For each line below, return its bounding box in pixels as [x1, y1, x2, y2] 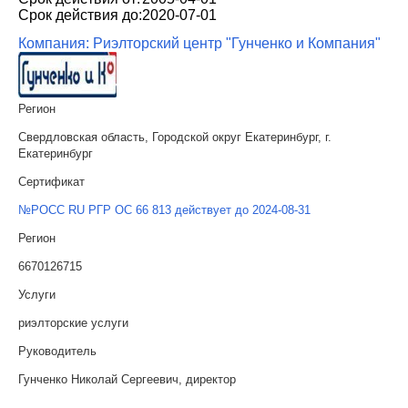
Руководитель [18, 344, 97, 358]
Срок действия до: [18, 7, 142, 23]
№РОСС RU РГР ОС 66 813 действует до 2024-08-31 [18, 203, 311, 217]
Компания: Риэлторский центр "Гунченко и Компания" [18, 36, 381, 51]
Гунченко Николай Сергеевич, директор [18, 372, 236, 386]
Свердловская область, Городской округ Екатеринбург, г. [18, 130, 331, 144]
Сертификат [18, 175, 85, 189]
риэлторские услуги [18, 316, 128, 330]
